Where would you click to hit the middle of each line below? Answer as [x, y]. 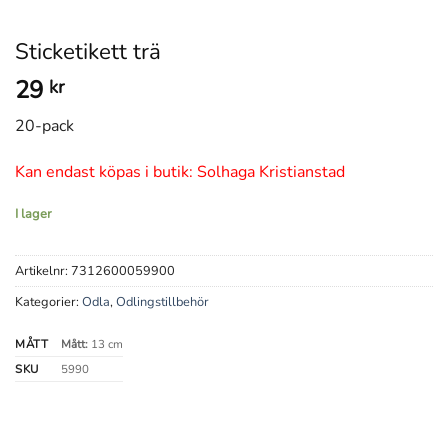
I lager [33, 213]
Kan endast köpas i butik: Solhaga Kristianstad [180, 171]
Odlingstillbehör [162, 302]
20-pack [44, 126]
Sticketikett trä [88, 51]
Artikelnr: [43, 271]
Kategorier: [48, 302]
